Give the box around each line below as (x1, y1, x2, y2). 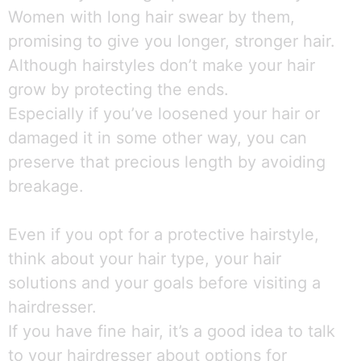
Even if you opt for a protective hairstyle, (8, 225, 319, 244)
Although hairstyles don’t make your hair (8, 56, 315, 75)
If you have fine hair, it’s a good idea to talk (8, 322, 335, 341)
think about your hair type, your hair (8, 249, 281, 268)
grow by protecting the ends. (8, 80, 229, 99)
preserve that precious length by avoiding (8, 152, 326, 172)
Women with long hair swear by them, (8, 7, 295, 27)
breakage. (8, 176, 84, 196)
